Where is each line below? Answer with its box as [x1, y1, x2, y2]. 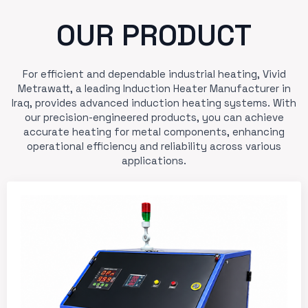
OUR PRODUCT [56, 16, 252, 54]
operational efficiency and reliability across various [27, 139, 281, 153]
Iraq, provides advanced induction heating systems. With [12, 96, 296, 109]
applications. [122, 153, 186, 167]
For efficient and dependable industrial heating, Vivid [22, 67, 286, 80]
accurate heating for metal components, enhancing [23, 124, 285, 138]
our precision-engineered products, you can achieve [24, 110, 284, 124]
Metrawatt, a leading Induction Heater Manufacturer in [17, 81, 291, 95]
